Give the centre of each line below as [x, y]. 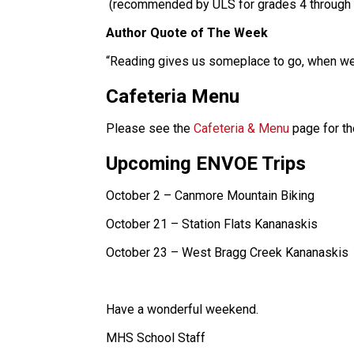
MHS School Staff [156, 337]
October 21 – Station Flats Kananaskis [212, 224]
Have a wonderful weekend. [183, 309]
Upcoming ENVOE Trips [206, 163]
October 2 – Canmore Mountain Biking [211, 195]
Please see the [150, 128]
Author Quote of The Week [187, 32]
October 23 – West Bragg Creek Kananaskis [228, 252]
